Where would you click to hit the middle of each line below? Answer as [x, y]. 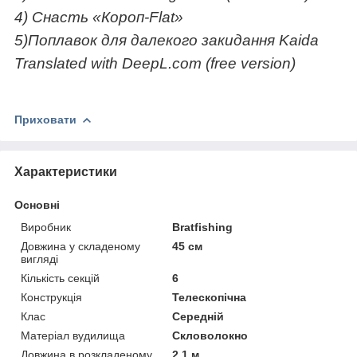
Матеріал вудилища [73, 335]
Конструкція [51, 297]
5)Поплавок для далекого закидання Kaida [167, 40]
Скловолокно [210, 335]
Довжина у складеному [80, 246]
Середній [198, 316]
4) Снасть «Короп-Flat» [99, 17]
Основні [37, 204]
